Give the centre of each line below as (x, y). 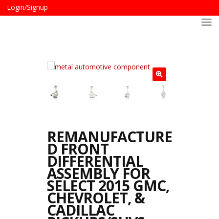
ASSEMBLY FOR (98, 173)
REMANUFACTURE (109, 136)
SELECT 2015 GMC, (108, 185)
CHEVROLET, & (96, 197)
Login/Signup (27, 7)
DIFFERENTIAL (95, 161)
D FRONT (77, 149)
